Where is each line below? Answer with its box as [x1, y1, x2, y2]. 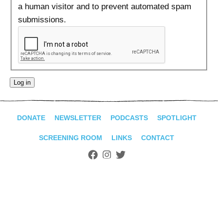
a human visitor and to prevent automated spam [18, 1, 191, 11]
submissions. [18, 15, 66, 24]
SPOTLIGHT [157, 113, 197, 122]
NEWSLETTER [54, 113, 101, 122]
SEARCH [11, 8, 48, 18]
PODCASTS [110, 113, 148, 122]
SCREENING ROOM [39, 133, 102, 142]
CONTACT [141, 133, 174, 142]
